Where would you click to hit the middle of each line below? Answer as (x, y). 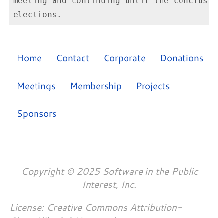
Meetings (36, 85)
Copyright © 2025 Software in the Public (109, 171)
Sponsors (36, 113)
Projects (153, 85)
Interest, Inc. (109, 184)
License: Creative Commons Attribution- (96, 207)
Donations (182, 57)
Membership (95, 85)
